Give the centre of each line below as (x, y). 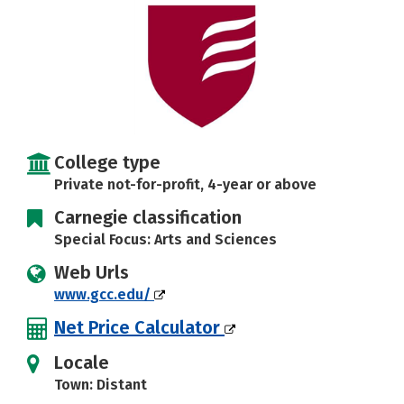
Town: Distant (101, 385)
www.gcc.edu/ (104, 294)
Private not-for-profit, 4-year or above (185, 184)
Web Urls (92, 272)
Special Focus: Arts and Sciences (165, 239)
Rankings (170, 23)
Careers (269, 23)
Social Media (67, 23)
